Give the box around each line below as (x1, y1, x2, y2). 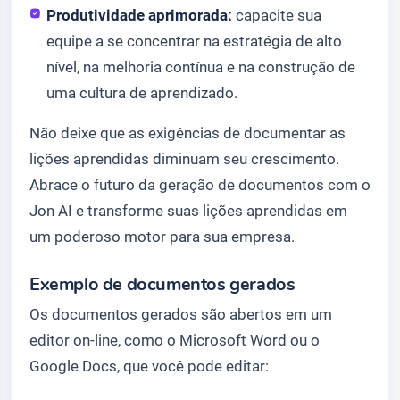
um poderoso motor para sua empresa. (29, 227, 295, 246)
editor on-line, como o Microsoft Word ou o (29, 330, 320, 349)
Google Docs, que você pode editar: (29, 356, 269, 375)
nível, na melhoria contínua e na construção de (46, 57, 356, 76)
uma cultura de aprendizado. (46, 83, 238, 102)
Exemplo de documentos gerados (29, 271, 296, 296)
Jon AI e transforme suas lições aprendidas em (29, 201, 347, 220)
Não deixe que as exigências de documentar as (29, 123, 346, 142)
